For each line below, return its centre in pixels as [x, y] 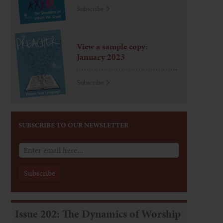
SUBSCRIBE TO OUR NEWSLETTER [74, 125]
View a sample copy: [112, 47]
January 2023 [101, 57]
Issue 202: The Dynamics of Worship [98, 214]
